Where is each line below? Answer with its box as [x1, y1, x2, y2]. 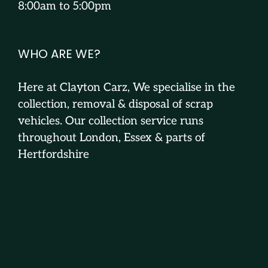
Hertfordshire [18, 148, 89, 162]
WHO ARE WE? [18, 45, 100, 63]
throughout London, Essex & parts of [18, 131, 205, 145]
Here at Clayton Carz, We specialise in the [18, 81, 235, 95]
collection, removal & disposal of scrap [18, 98, 213, 112]
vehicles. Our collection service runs [18, 114, 203, 129]
